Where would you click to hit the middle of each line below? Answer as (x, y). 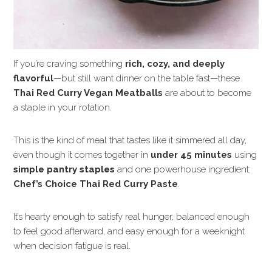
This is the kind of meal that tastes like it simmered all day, (130, 140)
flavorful (34, 78)
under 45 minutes (192, 155)
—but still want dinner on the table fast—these (147, 78)
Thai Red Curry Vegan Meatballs (88, 93)
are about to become (207, 93)
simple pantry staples (64, 169)
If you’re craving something (70, 63)
